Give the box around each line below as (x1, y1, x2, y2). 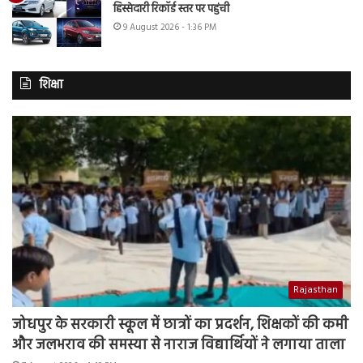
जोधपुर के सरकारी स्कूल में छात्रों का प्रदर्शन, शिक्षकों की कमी (12, 313, 348, 337)
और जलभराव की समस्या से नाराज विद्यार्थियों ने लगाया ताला (12, 333, 345, 357)
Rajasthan (293, 281, 338, 298)
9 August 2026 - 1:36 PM (123, 20, 216, 36)
